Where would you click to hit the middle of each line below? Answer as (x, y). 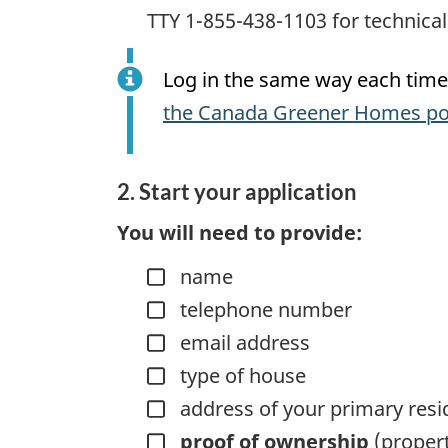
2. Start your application (237, 192)
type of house (242, 376)
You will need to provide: (239, 232)
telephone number (265, 310)
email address (244, 343)
